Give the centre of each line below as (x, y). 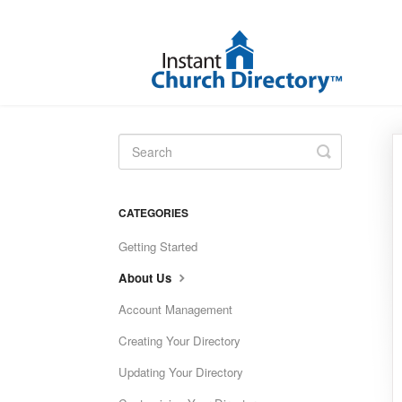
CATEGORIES (153, 213)
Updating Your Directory (181, 372)
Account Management (175, 309)
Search (349, 165)
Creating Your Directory (179, 341)
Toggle (347, 151)
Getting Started (158, 246)
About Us (147, 278)
